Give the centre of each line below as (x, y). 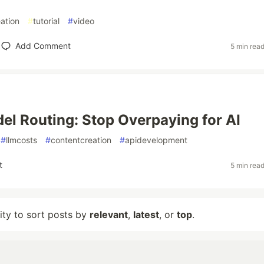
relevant (109, 214)
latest (146, 214)
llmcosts (22, 140)
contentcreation (81, 140)
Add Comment (43, 46)
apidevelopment (156, 140)
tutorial (46, 21)
